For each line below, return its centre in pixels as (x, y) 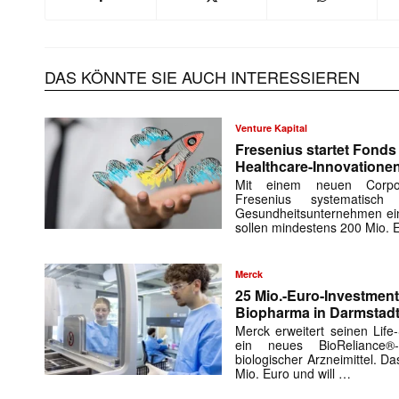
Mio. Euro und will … (293, 374)
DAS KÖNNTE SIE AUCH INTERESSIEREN (202, 77)
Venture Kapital (272, 128)
